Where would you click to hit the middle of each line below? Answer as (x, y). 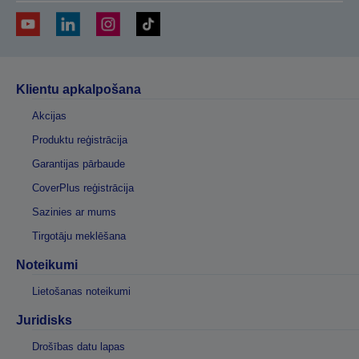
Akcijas (49, 116)
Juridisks (44, 321)
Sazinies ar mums (74, 212)
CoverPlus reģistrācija (83, 188)
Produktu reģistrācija (80, 140)
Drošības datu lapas (79, 347)
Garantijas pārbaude (79, 164)
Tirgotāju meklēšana (79, 236)
